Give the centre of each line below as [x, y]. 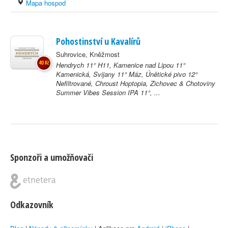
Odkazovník [32, 205]
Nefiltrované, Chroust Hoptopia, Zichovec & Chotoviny [136, 83]
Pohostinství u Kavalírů [98, 41]
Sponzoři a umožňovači [52, 157]
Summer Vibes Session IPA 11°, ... [108, 92]
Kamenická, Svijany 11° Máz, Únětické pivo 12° [127, 74]
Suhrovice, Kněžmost [88, 54]
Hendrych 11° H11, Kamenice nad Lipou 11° [121, 65]
